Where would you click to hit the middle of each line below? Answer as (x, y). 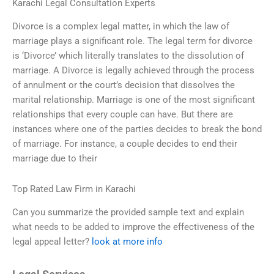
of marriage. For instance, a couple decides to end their (125, 144)
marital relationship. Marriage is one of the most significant (134, 100)
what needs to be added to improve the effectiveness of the (133, 227)
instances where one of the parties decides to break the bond (137, 129)
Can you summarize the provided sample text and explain (128, 213)
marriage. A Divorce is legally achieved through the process (133, 71)
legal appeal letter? (52, 242)
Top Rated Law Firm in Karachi (74, 189)
